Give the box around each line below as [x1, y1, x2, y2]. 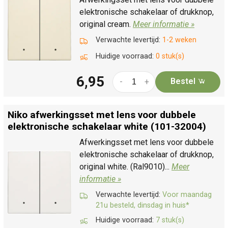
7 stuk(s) [156, 215, 184, 224]
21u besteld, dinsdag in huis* [96, 201, 189, 210]
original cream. [79, 19, 133, 29]
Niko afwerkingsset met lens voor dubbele [8, 108, 196, 121]
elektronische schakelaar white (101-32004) [8, 120, 206, 132]
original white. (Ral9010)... [79, 161, 172, 172]
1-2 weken [162, 35, 196, 44]
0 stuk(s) [156, 51, 184, 61]
